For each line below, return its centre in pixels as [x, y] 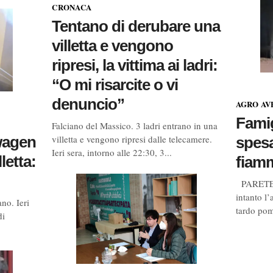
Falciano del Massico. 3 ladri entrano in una [135, 126]
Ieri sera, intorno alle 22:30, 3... [112, 152]
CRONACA [72, 7]
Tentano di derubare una [136, 26]
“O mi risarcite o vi [115, 85]
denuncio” [88, 104]
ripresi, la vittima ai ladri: [135, 65]
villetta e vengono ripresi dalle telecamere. [132, 139]
